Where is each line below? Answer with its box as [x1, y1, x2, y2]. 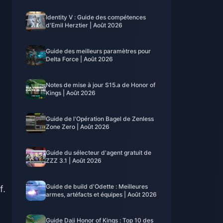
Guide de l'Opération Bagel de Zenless [46, 115, 154, 122]
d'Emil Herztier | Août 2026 [46, 21, 122, 29]
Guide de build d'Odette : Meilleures [46, 183, 148, 190]
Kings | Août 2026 [46, 89, 96, 97]
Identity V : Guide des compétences [46, 13, 146, 21]
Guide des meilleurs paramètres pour [46, 47, 151, 55]
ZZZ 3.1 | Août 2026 [46, 157, 102, 164]
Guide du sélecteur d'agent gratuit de [46, 149, 151, 156]
